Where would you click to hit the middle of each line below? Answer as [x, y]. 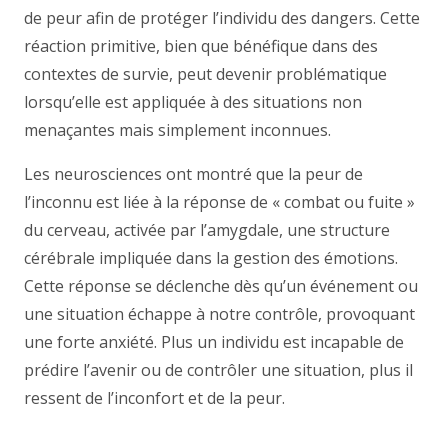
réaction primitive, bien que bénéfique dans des [201, 46]
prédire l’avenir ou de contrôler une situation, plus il [218, 370]
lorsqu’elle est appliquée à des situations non [193, 102]
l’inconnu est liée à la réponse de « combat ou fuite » [219, 202]
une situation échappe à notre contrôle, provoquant [219, 314]
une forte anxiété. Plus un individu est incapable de [214, 342]
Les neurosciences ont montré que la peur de [193, 174]
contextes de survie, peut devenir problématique [205, 74]
